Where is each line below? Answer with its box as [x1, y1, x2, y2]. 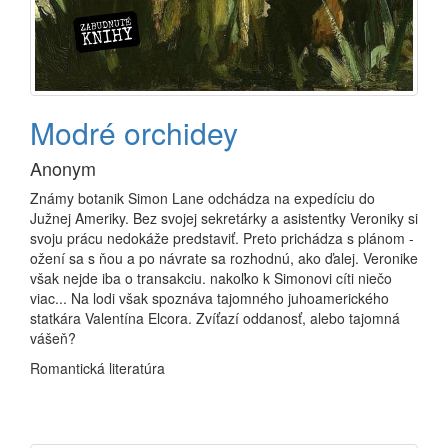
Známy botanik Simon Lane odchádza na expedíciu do [30, 187, 375, 208]
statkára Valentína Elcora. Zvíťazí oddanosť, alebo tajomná [30, 307, 400, 328]
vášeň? [30, 327, 76, 348]
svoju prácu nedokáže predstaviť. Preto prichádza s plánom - [30, 227, 414, 248]
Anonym [30, 154, 96, 181]
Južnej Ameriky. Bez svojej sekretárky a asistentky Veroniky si [30, 207, 418, 228]
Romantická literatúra [30, 357, 165, 378]
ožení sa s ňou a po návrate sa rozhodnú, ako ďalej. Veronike [30, 247, 418, 268]
